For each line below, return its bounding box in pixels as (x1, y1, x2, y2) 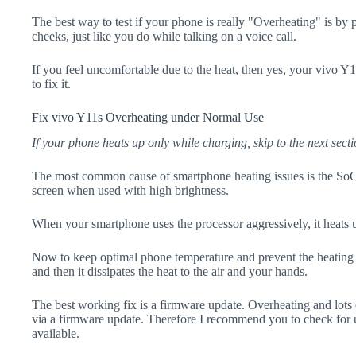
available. (32, 327, 79, 341)
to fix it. (32, 76, 71, 91)
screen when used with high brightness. (32, 184, 229, 198)
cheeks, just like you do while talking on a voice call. (32, 29, 296, 43)
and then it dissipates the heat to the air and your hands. (32, 265, 308, 279)
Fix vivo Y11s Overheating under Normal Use (32, 110, 264, 124)
